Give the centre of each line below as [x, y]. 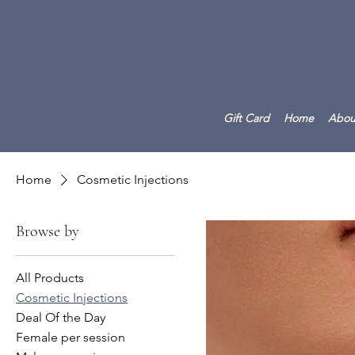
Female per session [71, 337]
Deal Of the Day [61, 317]
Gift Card [247, 118]
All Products [50, 277]
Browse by [48, 231]
